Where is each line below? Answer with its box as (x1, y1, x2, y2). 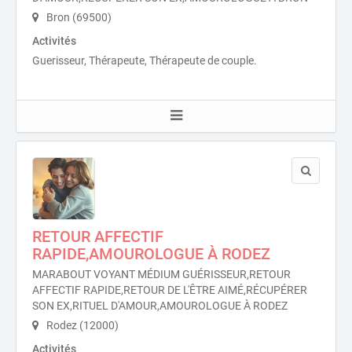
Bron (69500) (44, 11, 112, 24)
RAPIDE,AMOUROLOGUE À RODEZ (32, 244, 270, 263)
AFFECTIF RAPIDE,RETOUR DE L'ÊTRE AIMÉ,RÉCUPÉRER (32, 284, 307, 296)
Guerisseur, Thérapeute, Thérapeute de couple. (32, 54, 257, 67)
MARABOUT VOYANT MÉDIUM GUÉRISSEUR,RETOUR (32, 268, 291, 280)
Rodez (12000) (44, 319, 119, 332)
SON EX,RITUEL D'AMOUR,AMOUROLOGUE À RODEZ (32, 299, 288, 312)
